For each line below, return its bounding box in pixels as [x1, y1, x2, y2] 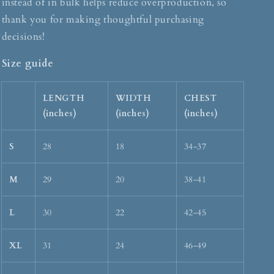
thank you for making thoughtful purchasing [1, 13, 204, 27]
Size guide [1, 57, 54, 71]
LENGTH [42, 92, 85, 105]
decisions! [1, 30, 45, 44]
